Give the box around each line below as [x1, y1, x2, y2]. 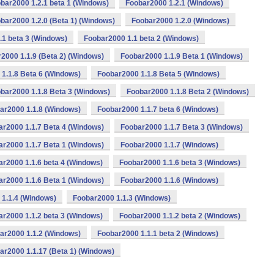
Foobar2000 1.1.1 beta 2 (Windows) [97, 229, 218, 238]
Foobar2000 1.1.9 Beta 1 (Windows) [120, 52, 243, 61]
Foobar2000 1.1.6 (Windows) [120, 176, 218, 185]
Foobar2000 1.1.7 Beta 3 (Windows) [120, 123, 243, 131]
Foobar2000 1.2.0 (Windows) [131, 17, 229, 25]
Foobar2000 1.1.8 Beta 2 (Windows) [127, 87, 249, 96]
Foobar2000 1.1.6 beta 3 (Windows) [119, 158, 240, 167]
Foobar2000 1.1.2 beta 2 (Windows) [119, 212, 240, 220]
